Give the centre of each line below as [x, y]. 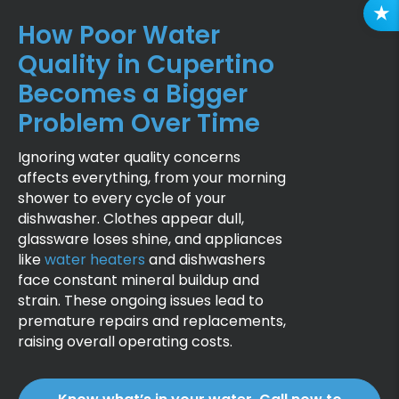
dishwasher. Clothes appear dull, [131, 218]
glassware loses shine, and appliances [150, 239]
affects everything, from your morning [152, 177]
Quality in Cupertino [146, 64]
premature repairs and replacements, [152, 321]
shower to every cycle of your [122, 198]
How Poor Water [119, 35]
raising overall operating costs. [125, 341]
